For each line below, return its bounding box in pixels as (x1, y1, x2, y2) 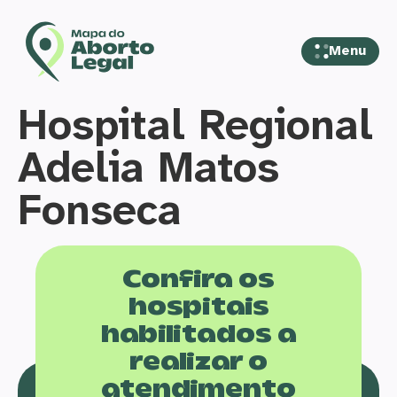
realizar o (129, 345, 268, 380)
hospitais (128, 290, 269, 325)
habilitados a (100, 317, 297, 353)
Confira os (122, 262, 275, 298)
